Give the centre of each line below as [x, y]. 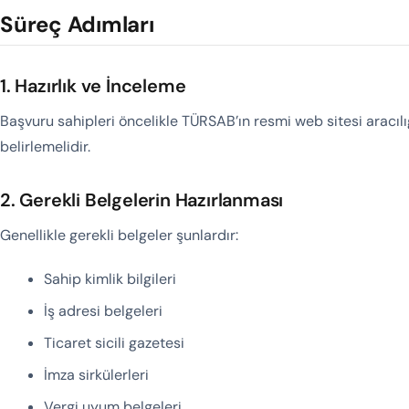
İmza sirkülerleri [96, 375]
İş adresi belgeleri [103, 311]
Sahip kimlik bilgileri [110, 279]
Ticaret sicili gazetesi [114, 343]
